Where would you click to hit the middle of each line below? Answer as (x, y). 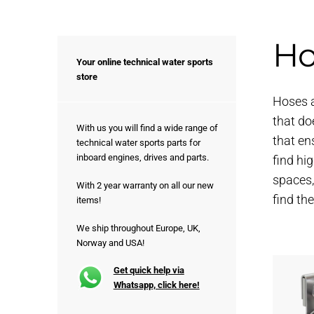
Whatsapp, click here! (156, 285)
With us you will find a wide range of (147, 128)
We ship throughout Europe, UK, (138, 228)
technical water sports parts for (138, 143)
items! (88, 200)
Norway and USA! (110, 243)
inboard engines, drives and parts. (142, 158)
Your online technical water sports (144, 62)
